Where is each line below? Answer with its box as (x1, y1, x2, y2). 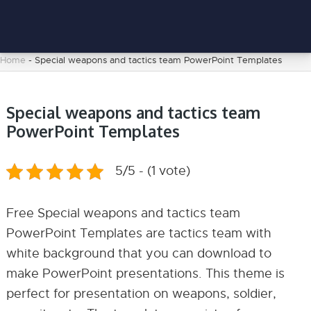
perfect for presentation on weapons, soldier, (6, 286, 276, 301)
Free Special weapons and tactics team (6, 205, 240, 221)
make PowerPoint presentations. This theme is (6, 266, 285, 281)
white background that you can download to (6, 246, 271, 261)
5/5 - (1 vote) (115, 163, 190, 178)
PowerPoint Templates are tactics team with (6, 226, 271, 241)
